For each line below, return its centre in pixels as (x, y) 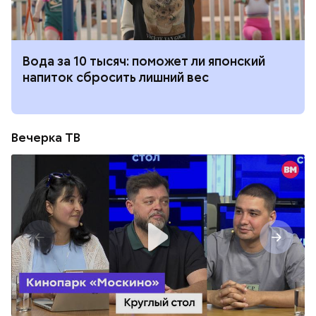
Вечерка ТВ (46, 138)
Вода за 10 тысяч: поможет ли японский (144, 61)
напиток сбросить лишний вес (116, 78)
